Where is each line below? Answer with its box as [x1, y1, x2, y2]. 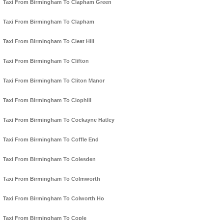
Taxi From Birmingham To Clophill [3, 97, 91, 104]
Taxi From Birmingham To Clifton [3, 58, 89, 64]
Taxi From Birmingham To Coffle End [3, 137, 99, 143]
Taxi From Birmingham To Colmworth [3, 176, 100, 182]
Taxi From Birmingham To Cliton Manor [3, 78, 105, 84]
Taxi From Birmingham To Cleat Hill [3, 38, 94, 45]
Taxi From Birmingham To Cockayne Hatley [3, 117, 114, 123]
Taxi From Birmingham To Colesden [3, 156, 96, 163]
